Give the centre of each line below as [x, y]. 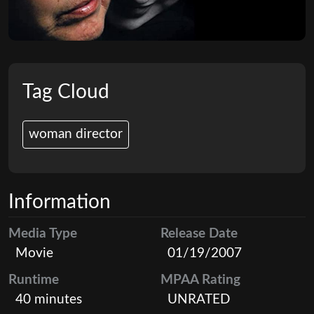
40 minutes [49, 299]
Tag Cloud [66, 91]
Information [60, 202]
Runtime [34, 280]
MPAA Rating [200, 280]
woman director [76, 134]
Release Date [199, 233]
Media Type [43, 233]
